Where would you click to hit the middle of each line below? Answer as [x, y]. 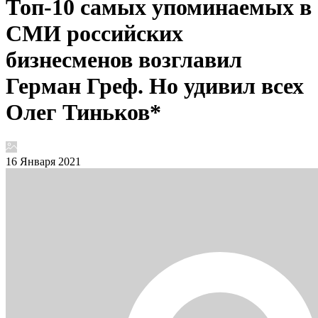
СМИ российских [94, 34]
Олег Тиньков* [83, 113]
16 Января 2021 [43, 161]
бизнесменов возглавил [124, 60]
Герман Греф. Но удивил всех [155, 86]
